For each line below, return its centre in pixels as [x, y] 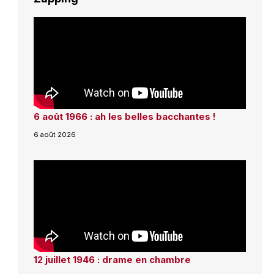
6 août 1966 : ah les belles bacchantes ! [124, 116]
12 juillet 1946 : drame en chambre [112, 260]
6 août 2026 [54, 135]
